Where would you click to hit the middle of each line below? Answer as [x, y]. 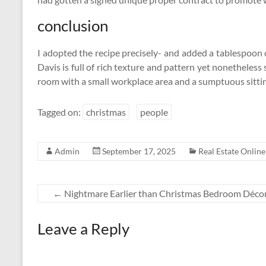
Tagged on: [60, 112]
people [154, 112]
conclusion [73, 26]
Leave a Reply [83, 229]
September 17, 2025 [139, 151]
